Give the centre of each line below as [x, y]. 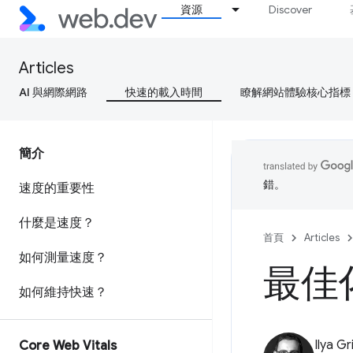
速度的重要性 [57, 188]
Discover [291, 9]
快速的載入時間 [164, 92]
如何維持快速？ [63, 292]
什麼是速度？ [57, 223]
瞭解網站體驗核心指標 [295, 92]
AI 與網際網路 [53, 92]
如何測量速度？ [63, 258]
